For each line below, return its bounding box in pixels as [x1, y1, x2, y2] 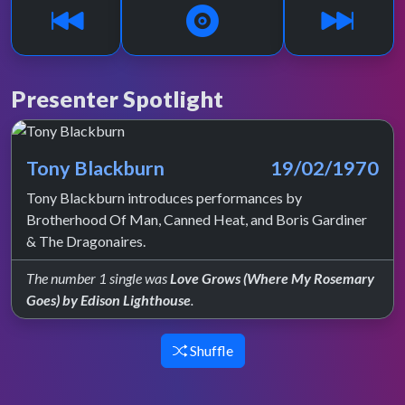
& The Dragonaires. [26, 232, 146, 250]
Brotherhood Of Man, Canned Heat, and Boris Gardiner [26, 211, 367, 228]
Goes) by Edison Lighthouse [26, 291, 191, 308]
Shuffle [186, 342, 233, 359]
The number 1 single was [26, 269, 170, 287]
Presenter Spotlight [11, 85, 223, 112]
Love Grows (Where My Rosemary [170, 269, 374, 287]
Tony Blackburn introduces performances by [26, 189, 302, 206]
